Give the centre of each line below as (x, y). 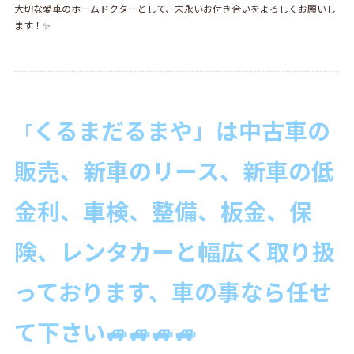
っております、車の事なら (150, 292)
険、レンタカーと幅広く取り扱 (174, 251)
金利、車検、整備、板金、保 (163, 211)
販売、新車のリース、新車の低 (174, 171)
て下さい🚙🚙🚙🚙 (105, 332)
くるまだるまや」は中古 (158, 130)
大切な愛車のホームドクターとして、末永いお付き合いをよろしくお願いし (175, 9)
